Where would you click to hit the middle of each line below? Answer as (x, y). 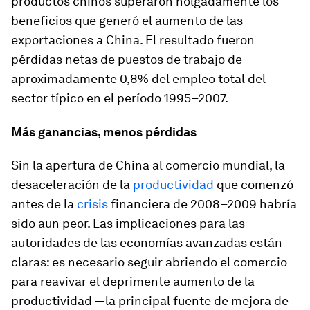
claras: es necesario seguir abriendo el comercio (149, 262)
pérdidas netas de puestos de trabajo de (127, 60)
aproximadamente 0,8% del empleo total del (138, 79)
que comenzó (254, 185)
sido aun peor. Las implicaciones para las (128, 224)
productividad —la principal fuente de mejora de (150, 301)
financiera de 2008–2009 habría (202, 204)
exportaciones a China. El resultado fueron (133, 40)
